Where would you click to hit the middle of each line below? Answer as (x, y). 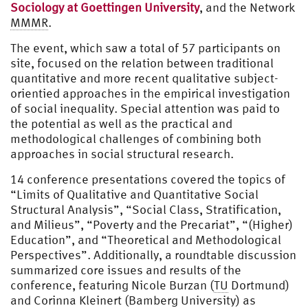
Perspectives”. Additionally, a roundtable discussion (153, 254)
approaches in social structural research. (122, 153)
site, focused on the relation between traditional (142, 63)
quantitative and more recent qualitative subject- (144, 78)
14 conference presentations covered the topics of (148, 179)
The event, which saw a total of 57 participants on (145, 47)
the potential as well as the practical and (121, 123)
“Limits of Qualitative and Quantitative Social (134, 194)
